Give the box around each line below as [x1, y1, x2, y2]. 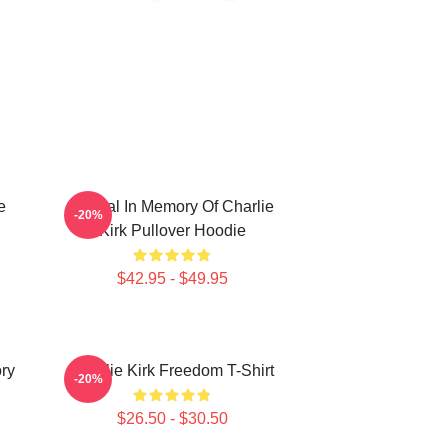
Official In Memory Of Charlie [70, 198, 274, 215]
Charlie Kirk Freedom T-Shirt [70, 362, 274, 379]
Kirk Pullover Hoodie [98, 222, 246, 239]
